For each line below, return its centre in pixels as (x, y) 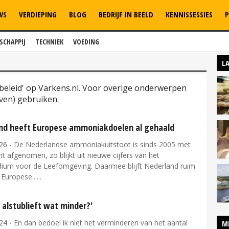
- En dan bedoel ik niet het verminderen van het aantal (97, 222)
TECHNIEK (49, 42)
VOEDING (86, 42)
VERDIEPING (38, 14)
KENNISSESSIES (189, 14)
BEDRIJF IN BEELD (126, 14)
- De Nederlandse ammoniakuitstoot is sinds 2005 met (99, 144)
